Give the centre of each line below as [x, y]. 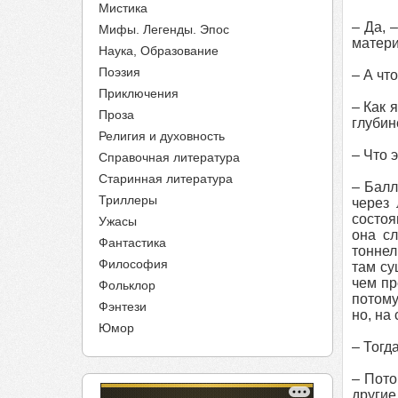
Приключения [139, 93]
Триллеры [128, 200]
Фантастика [132, 243]
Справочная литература [169, 157]
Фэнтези [123, 306]
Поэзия [119, 72]
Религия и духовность [162, 136]
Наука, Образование [159, 51]
